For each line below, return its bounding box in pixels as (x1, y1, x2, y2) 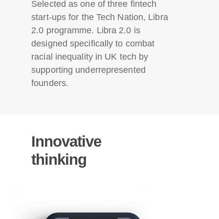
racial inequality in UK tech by (31, 51, 149, 62)
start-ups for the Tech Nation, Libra (31, 12, 168, 22)
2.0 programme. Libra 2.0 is (31, 25, 140, 35)
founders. (31, 78, 69, 88)
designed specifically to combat (31, 38, 155, 48)
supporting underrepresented (31, 65, 146, 75)
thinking (31, 151, 87, 168)
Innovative (31, 132, 101, 150)
